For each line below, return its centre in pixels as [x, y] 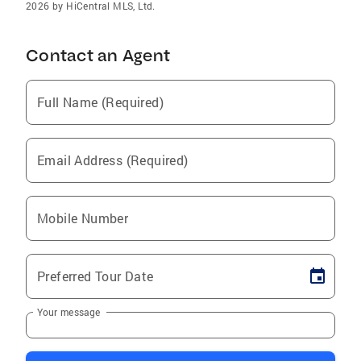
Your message [69, 311]
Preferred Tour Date [95, 276]
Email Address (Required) [113, 160]
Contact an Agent [98, 55]
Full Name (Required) [100, 102]
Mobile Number [83, 218]
